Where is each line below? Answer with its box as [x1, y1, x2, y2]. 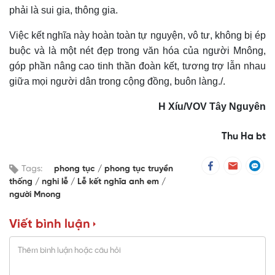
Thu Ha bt [222, 131, 266, 142]
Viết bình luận [9, 218, 90, 231]
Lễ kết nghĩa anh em [77, 177, 161, 187]
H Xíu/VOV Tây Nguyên [158, 101, 266, 112]
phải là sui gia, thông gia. [9, 5, 118, 16]
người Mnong [9, 190, 61, 200]
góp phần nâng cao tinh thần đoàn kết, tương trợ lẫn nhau [9, 61, 266, 72]
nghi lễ [42, 177, 71, 187]
